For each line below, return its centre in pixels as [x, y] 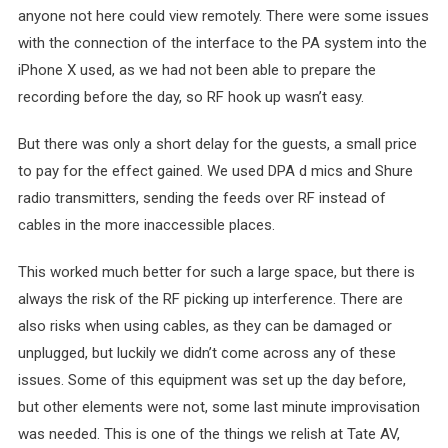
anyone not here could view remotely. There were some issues [223, 16]
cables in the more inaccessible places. [146, 225]
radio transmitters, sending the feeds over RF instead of [201, 198]
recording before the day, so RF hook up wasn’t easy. [190, 97]
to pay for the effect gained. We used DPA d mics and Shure [215, 171]
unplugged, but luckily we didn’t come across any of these [206, 353]
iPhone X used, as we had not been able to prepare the [196, 70]
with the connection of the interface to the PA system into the [222, 43]
